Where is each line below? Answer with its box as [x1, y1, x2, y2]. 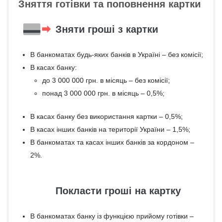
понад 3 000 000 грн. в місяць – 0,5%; [42, 89, 165, 97]
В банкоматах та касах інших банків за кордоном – [30, 138, 194, 146]
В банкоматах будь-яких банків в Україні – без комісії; [30, 51, 203, 58]
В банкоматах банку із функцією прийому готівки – [30, 212, 194, 220]
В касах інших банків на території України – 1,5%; [30, 125, 190, 133]
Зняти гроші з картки [55, 24, 158, 35]
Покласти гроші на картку [55, 185, 181, 196]
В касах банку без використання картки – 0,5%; [30, 112, 183, 120]
